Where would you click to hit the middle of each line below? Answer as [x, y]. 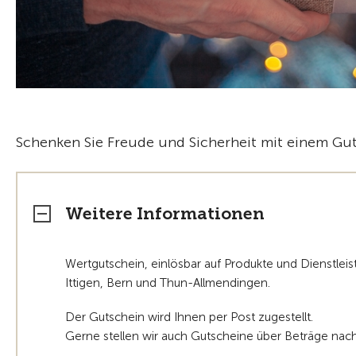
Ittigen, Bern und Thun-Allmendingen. [168, 282]
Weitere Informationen [165, 213]
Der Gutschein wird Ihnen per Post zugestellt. [189, 317]
